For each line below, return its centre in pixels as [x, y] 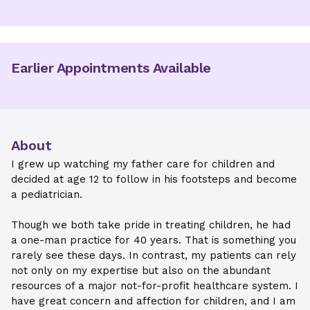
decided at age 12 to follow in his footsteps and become [154, 179]
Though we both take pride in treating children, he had [151, 225]
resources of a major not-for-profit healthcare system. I [155, 286]
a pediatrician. [47, 194]
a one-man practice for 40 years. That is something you [154, 240]
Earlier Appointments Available [111, 68]
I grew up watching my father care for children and [143, 164]
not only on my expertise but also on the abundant [141, 271]
